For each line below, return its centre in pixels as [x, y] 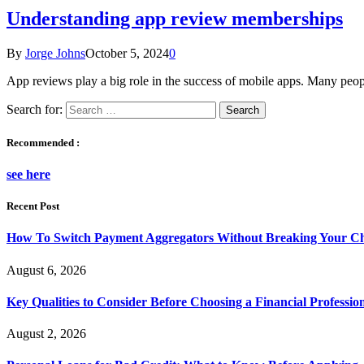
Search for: [35, 109]
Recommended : [43, 142]
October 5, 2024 [127, 53]
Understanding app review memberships [175, 18]
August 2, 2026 [46, 334]
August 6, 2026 [46, 270]
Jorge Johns [55, 53]
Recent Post [33, 206]
